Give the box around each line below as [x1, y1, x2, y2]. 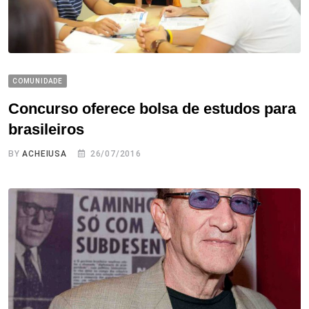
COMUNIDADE [12, 77, 63, 86]
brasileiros [8, 121, 84, 139]
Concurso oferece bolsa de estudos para [8, 100, 296, 118]
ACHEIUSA [22, 149, 67, 159]
